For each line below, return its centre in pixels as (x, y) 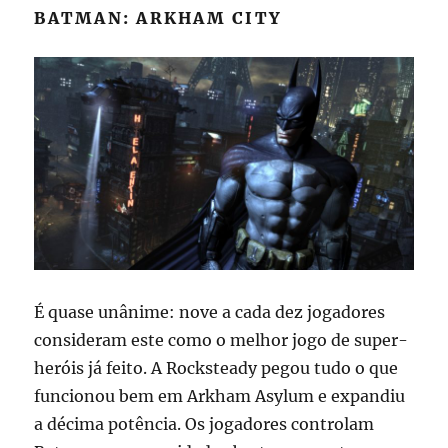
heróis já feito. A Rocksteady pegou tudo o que (216, 367)
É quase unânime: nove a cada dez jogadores (210, 311)
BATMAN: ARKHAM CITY (158, 17)
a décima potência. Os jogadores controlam (204, 423)
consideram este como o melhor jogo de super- (221, 339)
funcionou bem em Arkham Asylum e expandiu (220, 395)
